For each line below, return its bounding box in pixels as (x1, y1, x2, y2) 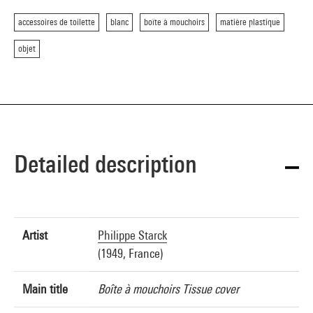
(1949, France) (98, 246, 163, 261)
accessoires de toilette (18, 17, 95, 27)
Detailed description (14, 150, 197, 178)
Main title (22, 282, 68, 296)
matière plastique (220, 17, 280, 27)
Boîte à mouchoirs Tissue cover (98, 282, 239, 296)
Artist (22, 228, 48, 242)
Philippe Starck (98, 228, 167, 242)
